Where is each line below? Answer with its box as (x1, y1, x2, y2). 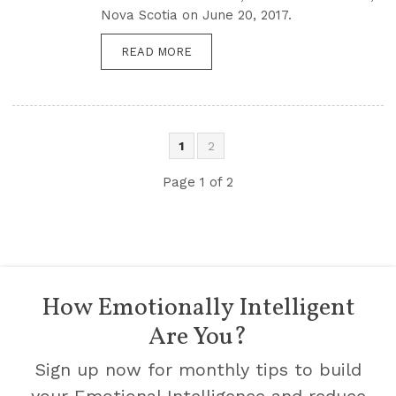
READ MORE (121, 45, 192, 59)
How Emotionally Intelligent (41, 291, 355, 326)
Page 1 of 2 (163, 174, 233, 191)
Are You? (148, 320, 247, 355)
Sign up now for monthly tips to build (34, 359, 362, 381)
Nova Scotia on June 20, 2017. (101, 7, 292, 24)
